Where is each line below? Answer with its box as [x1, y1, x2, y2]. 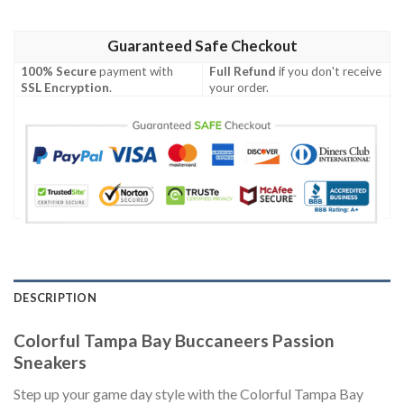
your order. [209, 80, 270, 96]
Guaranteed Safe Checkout [106, 37, 298, 56]
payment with [96, 64, 174, 79]
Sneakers [14, 352, 87, 373]
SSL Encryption [21, 80, 110, 96]
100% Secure [21, 64, 97, 79]
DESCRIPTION [14, 290, 96, 306]
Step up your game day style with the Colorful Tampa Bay [14, 384, 363, 402]
